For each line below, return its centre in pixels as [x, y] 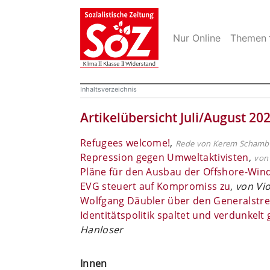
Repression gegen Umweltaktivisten [165, 157]
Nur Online [196, 38]
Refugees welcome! [125, 143]
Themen [248, 38]
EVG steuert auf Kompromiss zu [155, 186]
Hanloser [102, 229]
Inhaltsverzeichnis [108, 89]
